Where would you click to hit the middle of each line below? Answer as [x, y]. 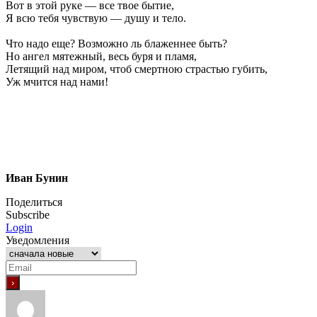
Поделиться [34, 202]
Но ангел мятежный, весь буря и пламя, [101, 56]
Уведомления [38, 240]
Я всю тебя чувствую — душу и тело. [96, 18]
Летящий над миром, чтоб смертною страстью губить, [137, 69]
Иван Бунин [37, 178]
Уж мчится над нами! [57, 81]
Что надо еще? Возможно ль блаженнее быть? [116, 43]
